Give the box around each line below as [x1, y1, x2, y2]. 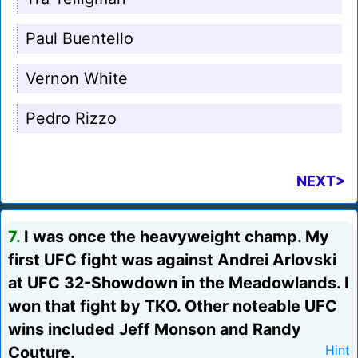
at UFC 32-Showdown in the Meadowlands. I [8, 273, 349, 293]
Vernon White [26, 69, 128, 89]
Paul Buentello [26, 29, 133, 49]
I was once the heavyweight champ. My [20, 227, 329, 247]
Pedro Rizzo [26, 109, 117, 129]
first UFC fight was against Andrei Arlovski [8, 250, 336, 270]
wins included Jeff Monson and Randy [8, 320, 301, 340]
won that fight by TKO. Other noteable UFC [8, 296, 337, 316]
